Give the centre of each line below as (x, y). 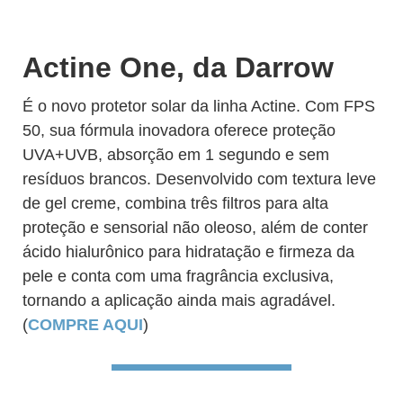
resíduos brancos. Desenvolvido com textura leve (199, 179)
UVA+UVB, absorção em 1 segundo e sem (176, 155)
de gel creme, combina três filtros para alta (175, 203)
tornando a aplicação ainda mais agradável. (179, 300)
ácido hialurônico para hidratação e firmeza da (188, 252)
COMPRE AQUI (85, 325)
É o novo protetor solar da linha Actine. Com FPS (199, 106)
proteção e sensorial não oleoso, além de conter (195, 228)
